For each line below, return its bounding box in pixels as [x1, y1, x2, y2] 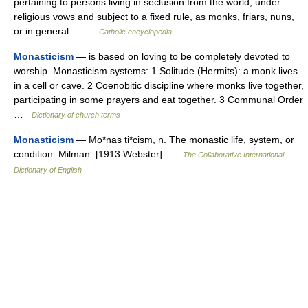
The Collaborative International [183, 151, 284, 159]
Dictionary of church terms [32, 111, 120, 119]
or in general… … [14, 25, 99, 36]
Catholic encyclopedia [99, 27, 172, 36]
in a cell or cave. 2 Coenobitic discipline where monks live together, [14, 80, 304, 91]
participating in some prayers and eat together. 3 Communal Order [14, 94, 303, 105]
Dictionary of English [14, 166, 82, 174]
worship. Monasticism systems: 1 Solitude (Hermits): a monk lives [14, 65, 298, 76]
